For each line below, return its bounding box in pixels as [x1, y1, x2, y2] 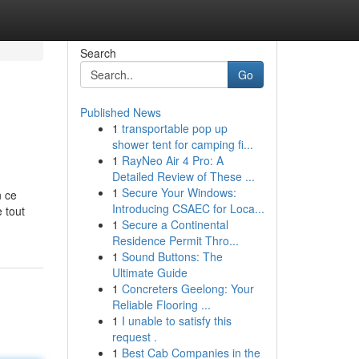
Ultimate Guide [111, 264, 188, 280]
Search [79, 45, 116, 61]
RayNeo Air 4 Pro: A [121, 152, 224, 168]
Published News [79, 104, 161, 120]
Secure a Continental [121, 216, 228, 232]
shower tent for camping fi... [111, 136, 253, 152]
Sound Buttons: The [121, 248, 223, 264]
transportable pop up [121, 120, 228, 136]
